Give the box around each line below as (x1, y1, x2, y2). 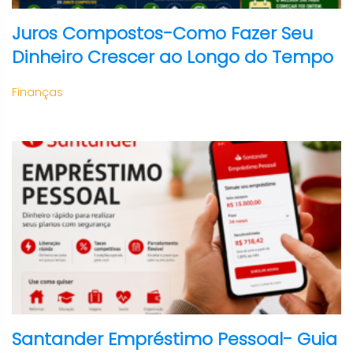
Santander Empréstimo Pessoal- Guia (12, 327, 337, 351)
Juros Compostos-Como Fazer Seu (12, 21, 313, 46)
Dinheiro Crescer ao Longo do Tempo (12, 45, 333, 69)
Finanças (12, 84, 63, 100)
